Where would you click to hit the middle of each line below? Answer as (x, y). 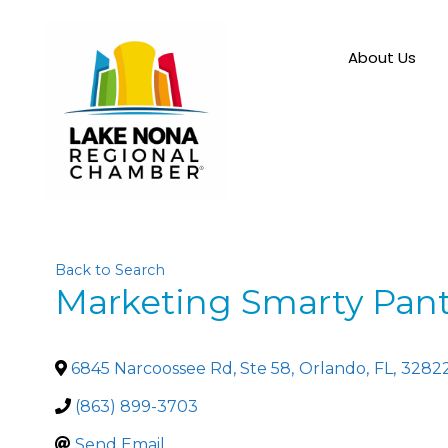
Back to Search (110, 270)
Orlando (332, 368)
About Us (381, 57)
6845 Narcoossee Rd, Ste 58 (181, 368)
